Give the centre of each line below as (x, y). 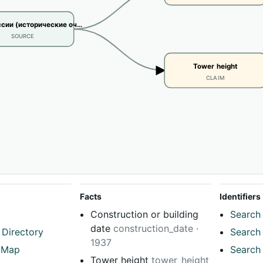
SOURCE (23, 36)
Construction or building (144, 215)
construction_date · (156, 229)
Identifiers (240, 197)
